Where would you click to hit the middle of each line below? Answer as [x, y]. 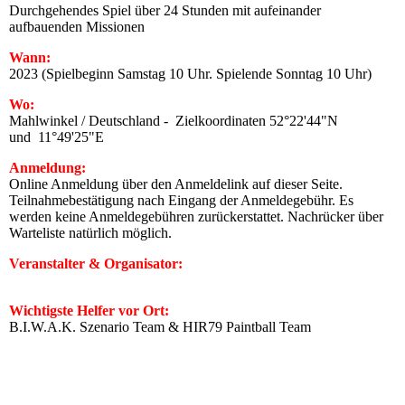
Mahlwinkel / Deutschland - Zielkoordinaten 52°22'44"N [174, 121]
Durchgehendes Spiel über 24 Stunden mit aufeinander [165, 10]
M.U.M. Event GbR [67, 280]
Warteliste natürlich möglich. [90, 233]
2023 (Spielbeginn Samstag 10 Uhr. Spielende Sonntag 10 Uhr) [190, 74]
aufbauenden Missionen [77, 27]
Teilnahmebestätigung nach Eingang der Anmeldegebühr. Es [181, 200]
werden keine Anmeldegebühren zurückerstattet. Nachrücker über [196, 217]
